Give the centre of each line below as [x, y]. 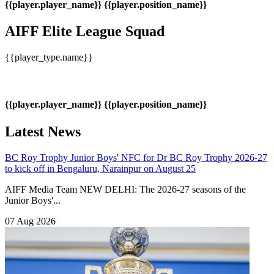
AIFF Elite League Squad [85, 31]
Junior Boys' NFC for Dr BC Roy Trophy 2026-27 [169, 157]
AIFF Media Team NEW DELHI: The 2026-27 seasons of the [125, 189]
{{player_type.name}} [49, 57]
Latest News [43, 131]
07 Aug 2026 [30, 221]
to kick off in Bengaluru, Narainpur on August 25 [100, 168]
